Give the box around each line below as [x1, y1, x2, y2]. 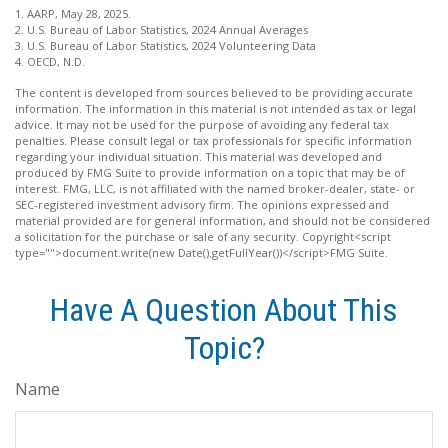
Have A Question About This [50, 290, 398, 329]
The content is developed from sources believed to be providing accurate [15, 84, 413, 100]
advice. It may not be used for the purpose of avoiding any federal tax [15, 116, 389, 132]
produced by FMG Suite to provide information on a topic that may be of [15, 164, 405, 180]
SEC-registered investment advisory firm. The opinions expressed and [15, 196, 389, 212]
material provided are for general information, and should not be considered [15, 212, 430, 228]
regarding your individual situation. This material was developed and [15, 148, 382, 164]
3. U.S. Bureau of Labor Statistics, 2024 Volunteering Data [15, 37, 316, 53]
